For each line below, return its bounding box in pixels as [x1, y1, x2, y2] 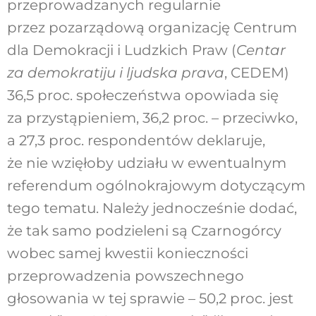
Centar [236, 42, 286, 59]
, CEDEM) [224, 64, 289, 82]
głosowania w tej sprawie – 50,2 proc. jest [6, 290, 293, 308]
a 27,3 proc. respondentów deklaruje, [6, 132, 265, 150]
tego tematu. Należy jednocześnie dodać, [6, 200, 297, 217]
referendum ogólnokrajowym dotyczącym [6, 177, 305, 195]
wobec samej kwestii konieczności [6, 245, 248, 262]
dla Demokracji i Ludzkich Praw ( [6, 42, 236, 59]
